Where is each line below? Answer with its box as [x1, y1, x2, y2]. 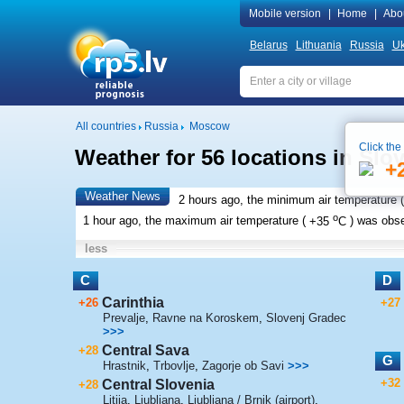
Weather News [84, 189, 161, 203]
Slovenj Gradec [265, 310, 346, 325]
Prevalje [102, 310, 145, 325]
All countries [75, 120, 136, 133]
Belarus [249, 39, 288, 51]
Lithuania [295, 39, 342, 51]
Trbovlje [152, 358, 195, 372]
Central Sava [101, 342, 189, 358]
